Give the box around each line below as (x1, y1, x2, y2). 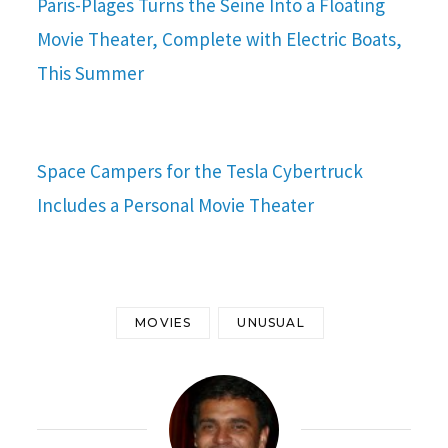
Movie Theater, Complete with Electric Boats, (37, 27, 402, 52)
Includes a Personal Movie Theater (37, 193, 314, 218)
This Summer (37, 61, 144, 86)
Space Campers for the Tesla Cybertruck (37, 159, 363, 184)
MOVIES (135, 315, 192, 331)
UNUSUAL (237, 315, 305, 331)
